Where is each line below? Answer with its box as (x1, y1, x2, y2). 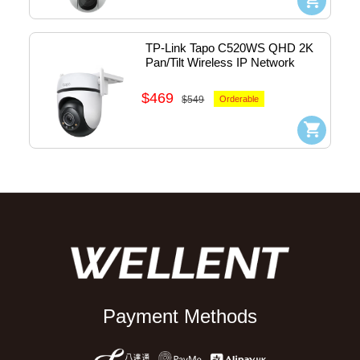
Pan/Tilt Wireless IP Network (145, 55, 296, 69)
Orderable (219, 94, 260, 104)
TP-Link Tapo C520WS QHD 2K (145, 41, 314, 55)
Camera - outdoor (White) (145, 70, 280, 84)
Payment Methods (103, 305, 257, 328)
